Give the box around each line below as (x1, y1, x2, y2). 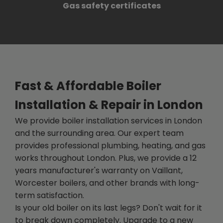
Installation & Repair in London (15, 96, 203, 113)
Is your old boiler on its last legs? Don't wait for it (15, 202, 202, 214)
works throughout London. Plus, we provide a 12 (15, 152, 197, 164)
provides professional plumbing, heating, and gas (15, 139, 206, 151)
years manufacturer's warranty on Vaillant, (15, 164, 183, 176)
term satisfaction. (15, 189, 84, 201)
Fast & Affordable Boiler (15, 77, 161, 94)
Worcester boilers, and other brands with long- (15, 177, 200, 189)
